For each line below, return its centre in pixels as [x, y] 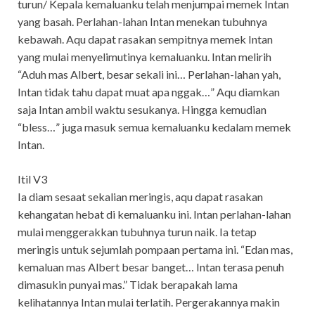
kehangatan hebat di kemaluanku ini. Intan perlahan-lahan [154, 214]
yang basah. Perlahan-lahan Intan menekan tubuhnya [142, 22]
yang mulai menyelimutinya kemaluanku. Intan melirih [144, 57]
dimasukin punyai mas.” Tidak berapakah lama [128, 285]
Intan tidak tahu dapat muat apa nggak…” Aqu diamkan [149, 92]
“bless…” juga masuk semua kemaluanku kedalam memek [154, 127]
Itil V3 [32, 179]
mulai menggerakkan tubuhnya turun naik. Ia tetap [137, 232]
